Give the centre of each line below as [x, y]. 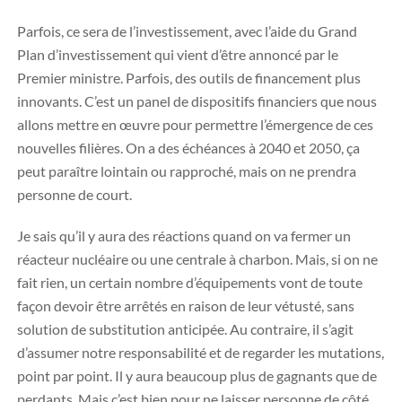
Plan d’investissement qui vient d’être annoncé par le [178, 54]
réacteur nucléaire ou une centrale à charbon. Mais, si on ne [197, 259]
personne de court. [74, 194]
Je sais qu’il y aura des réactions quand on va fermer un [184, 236]
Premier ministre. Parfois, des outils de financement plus [189, 78]
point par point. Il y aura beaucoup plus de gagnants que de [197, 376]
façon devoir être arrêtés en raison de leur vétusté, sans [186, 306]
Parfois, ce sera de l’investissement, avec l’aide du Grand [187, 31]
